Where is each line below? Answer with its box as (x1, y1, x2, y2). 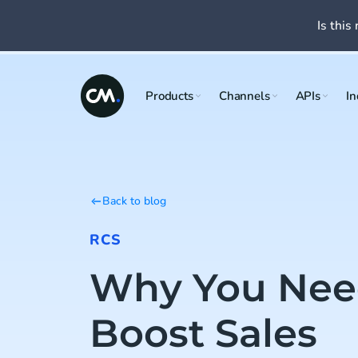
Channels (218, 87, 270, 104)
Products (145, 87, 193, 104)
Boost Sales (89, 310, 317, 356)
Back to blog (102, 193, 166, 209)
